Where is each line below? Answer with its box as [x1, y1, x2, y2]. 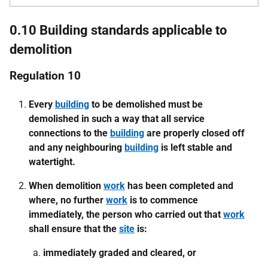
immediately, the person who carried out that [29, 209, 223, 220]
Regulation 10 [10, 69, 81, 83]
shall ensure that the [29, 223, 119, 234]
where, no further [29, 194, 106, 206]
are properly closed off [144, 127, 245, 139]
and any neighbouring [29, 142, 124, 153]
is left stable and [159, 142, 232, 153]
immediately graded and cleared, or [43, 247, 196, 258]
